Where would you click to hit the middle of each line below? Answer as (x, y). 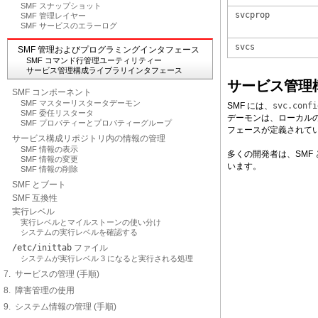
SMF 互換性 (35, 198)
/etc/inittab (42, 248)
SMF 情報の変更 (49, 159)
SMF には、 (250, 106)
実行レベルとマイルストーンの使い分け (91, 222)
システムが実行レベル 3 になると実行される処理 (107, 258)
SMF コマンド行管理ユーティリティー (94, 60)
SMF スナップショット (61, 6)
